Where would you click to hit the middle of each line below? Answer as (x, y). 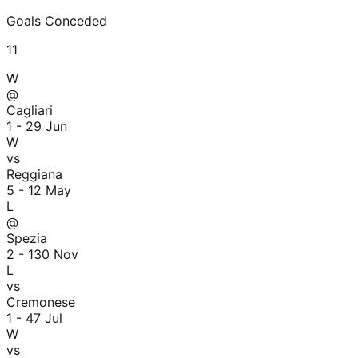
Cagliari (30, 110)
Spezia (27, 238)
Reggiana (34, 174)
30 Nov (56, 254)
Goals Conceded (57, 20)
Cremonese (41, 302)
